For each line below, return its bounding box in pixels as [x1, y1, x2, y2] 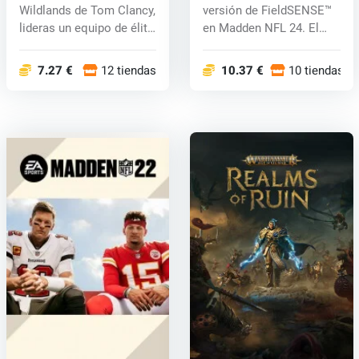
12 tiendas [101, 62, 157, 80]
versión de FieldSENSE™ [202, 3, 332, 18]
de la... [18, 38, 54, 54]
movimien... [202, 38, 265, 54]
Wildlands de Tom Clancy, [18, 3, 155, 18]
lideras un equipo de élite [18, 21, 154, 36]
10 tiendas [288, 62, 344, 80]
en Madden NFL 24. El [202, 21, 319, 36]
